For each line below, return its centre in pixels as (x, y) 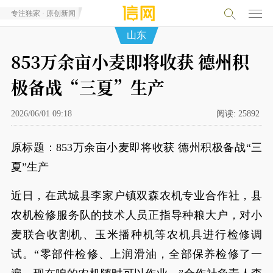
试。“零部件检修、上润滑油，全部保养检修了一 (136, 254)
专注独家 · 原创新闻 (43, 13)
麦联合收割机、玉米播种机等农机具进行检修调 (136, 235)
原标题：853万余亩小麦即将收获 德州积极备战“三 (136, 147)
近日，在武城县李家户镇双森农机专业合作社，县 (136, 196)
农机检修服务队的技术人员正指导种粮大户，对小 (136, 215)
